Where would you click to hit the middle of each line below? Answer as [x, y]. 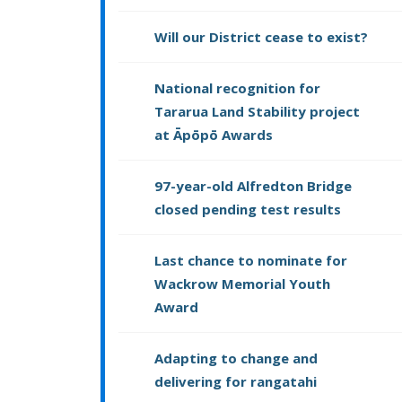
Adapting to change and [236, 358]
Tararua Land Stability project [257, 112]
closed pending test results [248, 210]
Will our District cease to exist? [261, 37]
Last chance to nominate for [251, 261]
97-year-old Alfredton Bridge [253, 186]
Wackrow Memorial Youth [242, 284]
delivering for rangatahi [236, 382]
